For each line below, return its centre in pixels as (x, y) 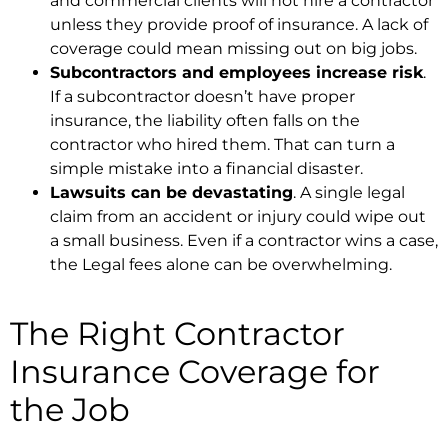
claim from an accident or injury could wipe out (238, 216)
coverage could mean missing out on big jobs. (233, 48)
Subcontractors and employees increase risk (236, 72)
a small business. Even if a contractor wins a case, (244, 240)
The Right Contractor (177, 333)
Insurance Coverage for (195, 371)
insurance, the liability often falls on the (205, 120)
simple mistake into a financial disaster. (206, 168)
